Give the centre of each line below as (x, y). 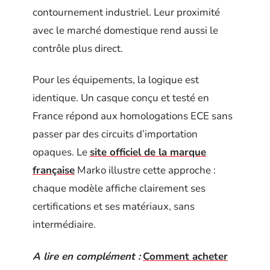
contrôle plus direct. (78, 48)
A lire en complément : (86, 256)
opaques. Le (61, 152)
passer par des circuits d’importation (115, 134)
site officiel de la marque (148, 152)
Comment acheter (185, 256)
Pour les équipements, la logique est (116, 80)
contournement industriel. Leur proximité (126, 12)
